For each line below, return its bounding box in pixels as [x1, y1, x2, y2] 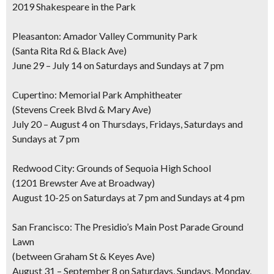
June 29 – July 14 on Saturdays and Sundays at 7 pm [12, 59, 224, 71]
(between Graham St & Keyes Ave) [12, 250, 155, 262]
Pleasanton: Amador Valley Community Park [12, 30, 198, 42]
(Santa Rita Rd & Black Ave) [12, 45, 127, 56]
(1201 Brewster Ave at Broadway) [12, 177, 155, 188]
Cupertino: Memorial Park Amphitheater [12, 89, 182, 100]
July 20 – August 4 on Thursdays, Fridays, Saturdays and [12, 118, 243, 130]
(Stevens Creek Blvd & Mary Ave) [12, 103, 151, 115]
